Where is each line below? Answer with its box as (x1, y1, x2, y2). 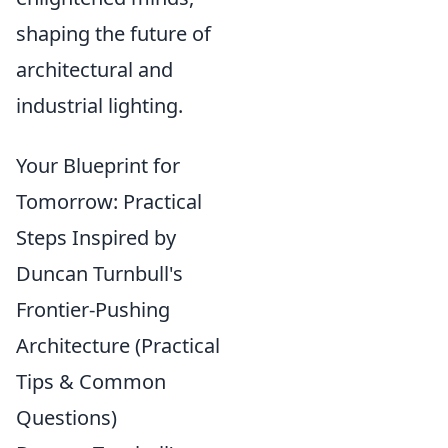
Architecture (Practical (16, 332, 220, 359)
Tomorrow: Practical (16, 188, 202, 215)
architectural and (16, 56, 173, 83)
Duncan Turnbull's (16, 260, 183, 287)
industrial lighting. (16, 92, 183, 119)
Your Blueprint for (16, 152, 180, 179)
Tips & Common (16, 368, 166, 395)
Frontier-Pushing (16, 296, 170, 323)
